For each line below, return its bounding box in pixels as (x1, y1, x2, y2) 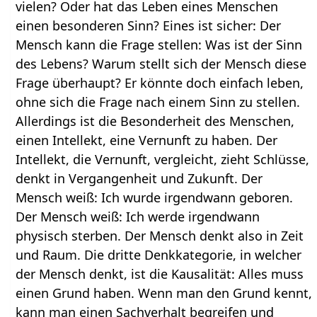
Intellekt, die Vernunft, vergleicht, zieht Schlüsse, (16, 150, 310, 168)
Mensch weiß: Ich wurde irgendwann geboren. (16, 188, 294, 206)
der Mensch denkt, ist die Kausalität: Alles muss (16, 265, 304, 282)
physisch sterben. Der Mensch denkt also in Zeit (16, 226, 304, 244)
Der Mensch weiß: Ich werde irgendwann (16, 207, 260, 225)
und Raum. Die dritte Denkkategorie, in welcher (16, 246, 302, 263)
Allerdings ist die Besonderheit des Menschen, (16, 112, 295, 129)
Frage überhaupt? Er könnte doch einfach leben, (16, 74, 304, 91)
